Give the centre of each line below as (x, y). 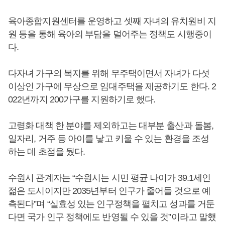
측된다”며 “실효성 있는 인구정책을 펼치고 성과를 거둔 (111, 204)
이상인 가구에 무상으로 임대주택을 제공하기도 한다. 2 (112, 87)
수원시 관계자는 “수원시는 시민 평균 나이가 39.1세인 (109, 178)
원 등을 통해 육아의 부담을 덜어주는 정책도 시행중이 (110, 34)
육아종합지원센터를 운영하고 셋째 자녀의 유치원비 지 (112, 21)
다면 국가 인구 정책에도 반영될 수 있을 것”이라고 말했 (112, 217)
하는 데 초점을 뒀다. (47, 152)
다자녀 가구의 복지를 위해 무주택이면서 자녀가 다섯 (109, 74)
